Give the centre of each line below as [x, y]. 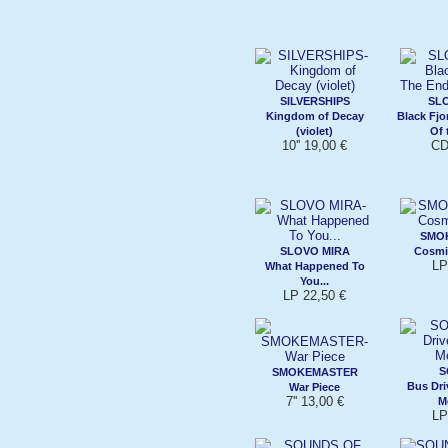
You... [315, 280]
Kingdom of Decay [315, 115]
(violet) [315, 130]
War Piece [315, 386]
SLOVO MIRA [315, 250]
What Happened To [315, 265]
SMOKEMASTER [315, 371]
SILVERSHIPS [315, 100]
